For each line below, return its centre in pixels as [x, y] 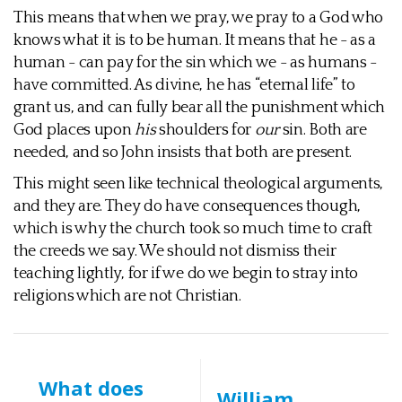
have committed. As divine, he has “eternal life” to [184, 85]
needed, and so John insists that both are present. [183, 153]
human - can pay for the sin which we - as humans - [196, 63]
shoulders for [205, 130]
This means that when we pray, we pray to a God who [199, 18]
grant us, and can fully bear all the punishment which [200, 108]
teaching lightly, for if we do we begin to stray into [186, 274]
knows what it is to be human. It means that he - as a [195, 40]
